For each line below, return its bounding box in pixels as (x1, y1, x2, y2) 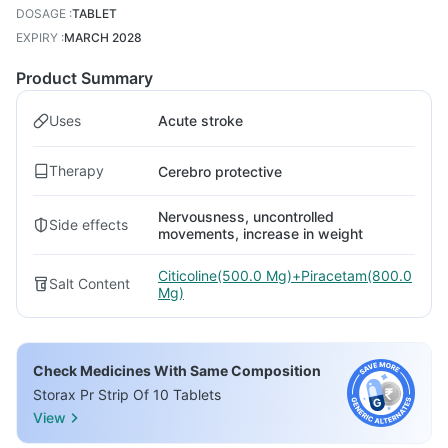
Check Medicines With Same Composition (33, 362, 321, 379)
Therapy (49, 162, 104, 179)
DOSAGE (16, 6, 66, 21)
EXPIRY (16, 30, 58, 45)
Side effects (49, 216, 128, 233)
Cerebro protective (158, 162, 282, 180)
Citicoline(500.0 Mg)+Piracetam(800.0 (158, 267, 412, 284)
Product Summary (16, 68, 153, 88)
